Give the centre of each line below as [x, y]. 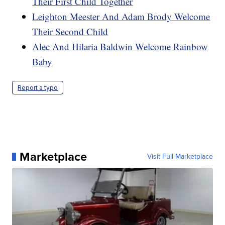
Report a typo [38, 87]
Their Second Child [70, 31]
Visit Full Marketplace [180, 156]
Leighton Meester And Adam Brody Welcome [121, 16]
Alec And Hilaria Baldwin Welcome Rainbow [120, 46]
